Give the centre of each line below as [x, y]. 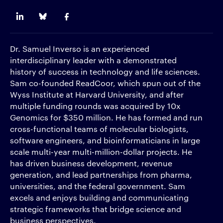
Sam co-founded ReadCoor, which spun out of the [105, 83]
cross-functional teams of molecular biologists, [99, 129]
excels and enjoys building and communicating [99, 197]
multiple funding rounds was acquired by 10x [95, 106]
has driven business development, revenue [91, 163]
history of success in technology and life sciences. [105, 71]
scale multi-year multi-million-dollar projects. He [101, 152]
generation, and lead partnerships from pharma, [101, 174]
